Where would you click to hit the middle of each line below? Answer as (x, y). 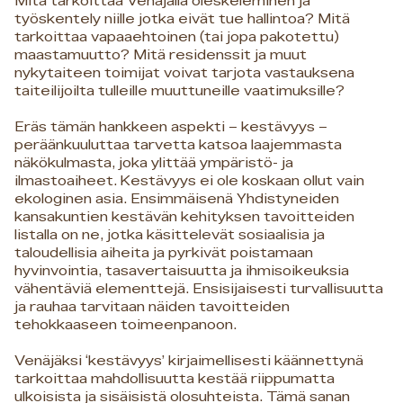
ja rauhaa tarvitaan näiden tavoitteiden (152, 307)
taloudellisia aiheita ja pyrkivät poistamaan (164, 253)
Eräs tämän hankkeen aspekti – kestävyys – (171, 127)
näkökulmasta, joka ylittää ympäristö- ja (154, 163)
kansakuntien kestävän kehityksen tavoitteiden (184, 217)
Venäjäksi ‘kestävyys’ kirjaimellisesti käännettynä (189, 361)
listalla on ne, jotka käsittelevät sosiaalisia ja (170, 235)
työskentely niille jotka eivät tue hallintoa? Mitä (182, 19)
